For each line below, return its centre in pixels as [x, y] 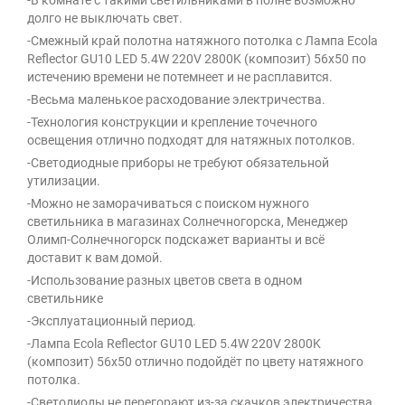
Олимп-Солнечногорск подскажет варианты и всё [176, 240]
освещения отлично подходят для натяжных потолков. [191, 141]
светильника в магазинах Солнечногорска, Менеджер [188, 222]
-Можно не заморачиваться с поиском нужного [168, 204]
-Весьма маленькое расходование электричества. [176, 100]
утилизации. [64, 181]
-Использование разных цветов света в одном [165, 281]
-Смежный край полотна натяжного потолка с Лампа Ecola [202, 41]
